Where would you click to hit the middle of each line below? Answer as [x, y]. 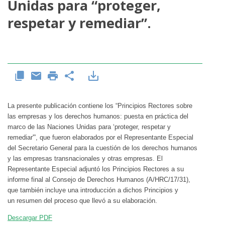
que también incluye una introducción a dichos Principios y [93, 190]
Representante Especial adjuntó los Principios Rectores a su [96, 169]
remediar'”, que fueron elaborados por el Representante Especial [100, 138]
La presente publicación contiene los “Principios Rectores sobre [100, 106]
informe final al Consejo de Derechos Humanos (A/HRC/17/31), [99, 180]
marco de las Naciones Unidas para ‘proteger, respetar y [89, 127]
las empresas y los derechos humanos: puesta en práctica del [98, 117]
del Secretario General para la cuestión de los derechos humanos [102, 148]
